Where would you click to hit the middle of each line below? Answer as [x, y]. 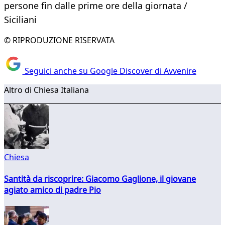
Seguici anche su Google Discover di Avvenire [109, 71]
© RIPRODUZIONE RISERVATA [59, 40]
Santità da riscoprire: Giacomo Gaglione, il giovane [100, 179]
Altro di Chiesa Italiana [46, 90]
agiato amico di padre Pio [52, 190]
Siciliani [20, 20]
